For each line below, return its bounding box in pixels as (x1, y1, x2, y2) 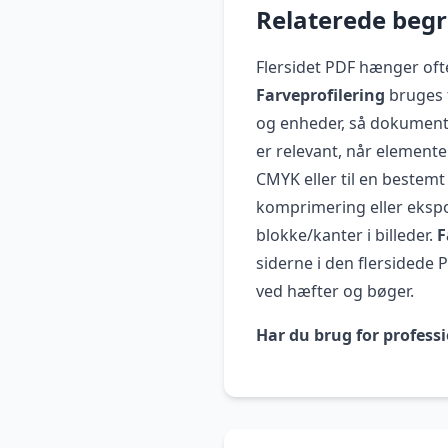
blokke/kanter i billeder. (256, 223, 437, 246)
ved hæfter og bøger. (256, 279, 414, 302)
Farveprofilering (256, 83, 385, 106)
